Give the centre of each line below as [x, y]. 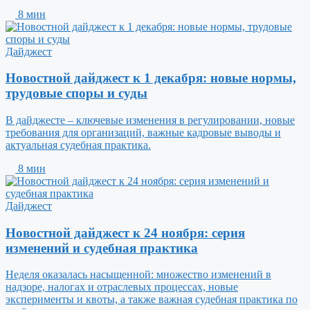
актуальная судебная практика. [78, 145]
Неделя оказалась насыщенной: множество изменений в [138, 275]
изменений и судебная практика [102, 248]
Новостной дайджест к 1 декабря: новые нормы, [151, 78]
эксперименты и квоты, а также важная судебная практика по [152, 300]
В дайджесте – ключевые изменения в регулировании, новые [150, 120]
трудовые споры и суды [76, 93]
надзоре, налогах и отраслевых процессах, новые [122, 287]
